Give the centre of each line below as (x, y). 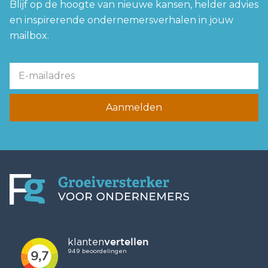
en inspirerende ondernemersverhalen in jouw (121, 20)
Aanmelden (134, 107)
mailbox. (29, 35)
